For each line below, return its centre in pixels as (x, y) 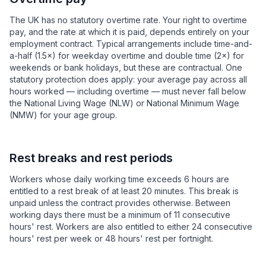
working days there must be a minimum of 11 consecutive (120, 215)
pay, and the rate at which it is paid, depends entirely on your (129, 32)
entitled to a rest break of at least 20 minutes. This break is (124, 191)
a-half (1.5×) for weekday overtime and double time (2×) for (127, 56)
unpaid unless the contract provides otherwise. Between (120, 203)
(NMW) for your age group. (63, 115)
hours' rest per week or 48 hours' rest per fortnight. (111, 238)
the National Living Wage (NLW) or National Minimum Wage (124, 103)
